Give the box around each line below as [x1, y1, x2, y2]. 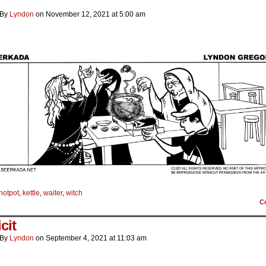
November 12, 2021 [46, 10, 110, 19]
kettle [23, 188, 40, 197]
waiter [43, 188, 62, 197]
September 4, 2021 [46, 233, 107, 242]
